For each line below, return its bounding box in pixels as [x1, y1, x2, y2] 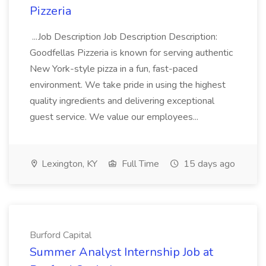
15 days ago [181, 157, 235, 170]
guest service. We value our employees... [30, 110, 201, 123]
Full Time [119, 157, 159, 170]
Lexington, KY [39, 157, 97, 170]
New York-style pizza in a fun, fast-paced [30, 62, 198, 75]
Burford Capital [30, 229, 91, 242]
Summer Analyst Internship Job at [30, 244, 213, 260]
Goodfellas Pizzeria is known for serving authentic [30, 46, 233, 59]
